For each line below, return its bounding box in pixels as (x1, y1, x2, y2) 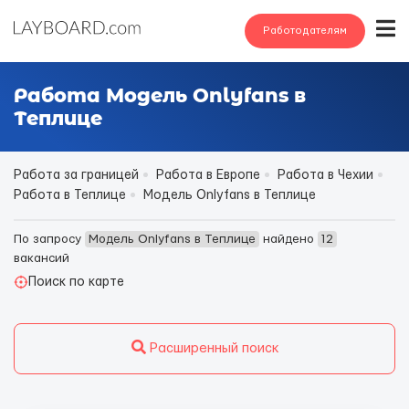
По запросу (14, 233, 85, 246)
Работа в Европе (156, 169, 260, 182)
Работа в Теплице (14, 189, 126, 202)
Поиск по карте (28, 276, 124, 288)
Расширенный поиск (145, 341, 278, 355)
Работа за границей (14, 169, 139, 182)
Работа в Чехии (278, 169, 373, 182)
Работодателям (263, 26, 347, 36)
